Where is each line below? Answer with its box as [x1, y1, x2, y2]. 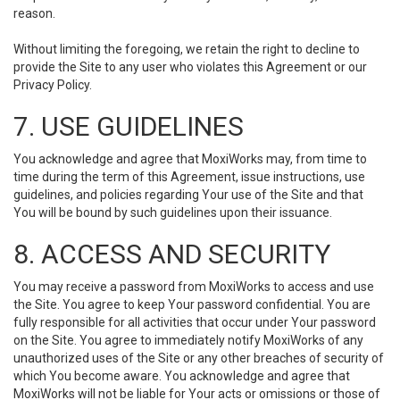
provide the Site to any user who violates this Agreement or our [13, 60, 367, 74]
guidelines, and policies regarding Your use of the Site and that [13, 187, 363, 202]
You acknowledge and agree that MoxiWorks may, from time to [13, 152, 367, 166]
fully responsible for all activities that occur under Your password [13, 315, 376, 329]
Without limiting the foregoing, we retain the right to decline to [13, 42, 360, 56]
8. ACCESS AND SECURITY [13, 238, 330, 270]
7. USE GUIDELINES [13, 111, 244, 142]
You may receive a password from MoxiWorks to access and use [13, 279, 374, 294]
